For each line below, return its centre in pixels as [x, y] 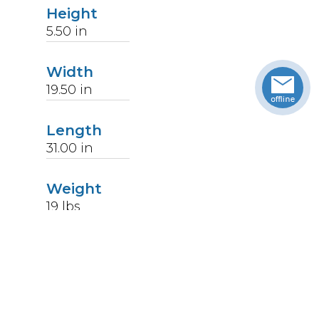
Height [72, 14]
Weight [74, 189]
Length [74, 131]
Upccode [80, 247]
